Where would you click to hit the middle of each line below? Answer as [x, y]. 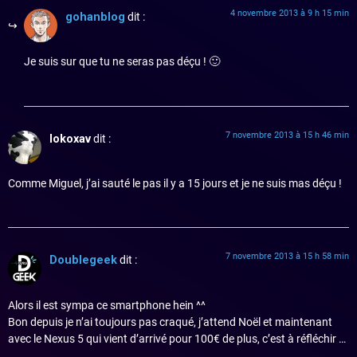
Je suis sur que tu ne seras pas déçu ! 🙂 [122, 62]
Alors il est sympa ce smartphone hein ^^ [107, 305]
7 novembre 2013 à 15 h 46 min [287, 135]
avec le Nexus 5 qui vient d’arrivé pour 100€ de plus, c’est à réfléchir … [177, 339]
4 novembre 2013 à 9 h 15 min [290, 13]
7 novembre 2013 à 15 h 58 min [287, 257]
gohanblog [95, 17]
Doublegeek [83, 261]
